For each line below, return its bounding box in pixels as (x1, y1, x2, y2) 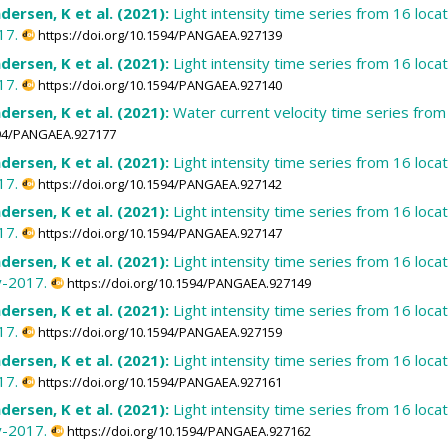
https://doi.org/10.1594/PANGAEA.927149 (67, 273, 312, 292)
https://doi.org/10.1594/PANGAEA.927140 (38, 75, 283, 94)
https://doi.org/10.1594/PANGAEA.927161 (38, 372, 283, 391)
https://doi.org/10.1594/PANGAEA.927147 (38, 224, 283, 243)
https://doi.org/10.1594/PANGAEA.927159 (38, 323, 283, 342)
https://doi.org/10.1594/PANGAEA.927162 (67, 422, 312, 441)
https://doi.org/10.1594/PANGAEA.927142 (38, 174, 283, 193)
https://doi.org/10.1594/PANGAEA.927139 (38, 26, 283, 45)
